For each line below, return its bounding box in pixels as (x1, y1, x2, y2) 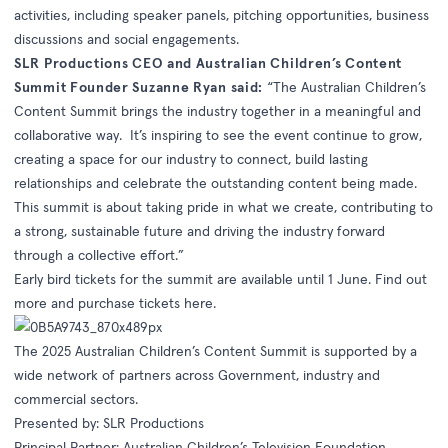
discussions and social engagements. (14, 30, 239, 49)
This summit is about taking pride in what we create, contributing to (14, 198, 433, 217)
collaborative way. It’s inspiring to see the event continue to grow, (14, 126, 422, 145)
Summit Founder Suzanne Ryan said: (14, 78, 264, 97)
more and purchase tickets (14, 294, 184, 313)
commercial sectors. (14, 390, 138, 409)
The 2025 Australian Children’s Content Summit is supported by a (14, 342, 417, 361)
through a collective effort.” (14, 246, 196, 265)
